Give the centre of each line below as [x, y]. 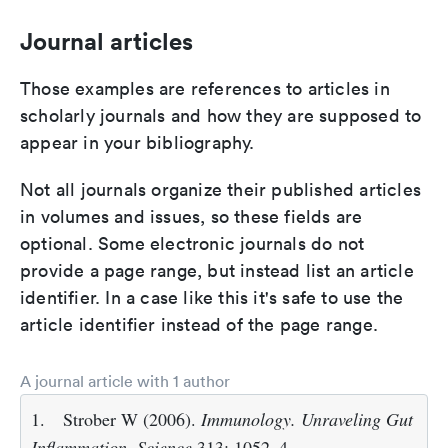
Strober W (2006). [132, 419]
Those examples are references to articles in [205, 89]
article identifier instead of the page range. [199, 325]
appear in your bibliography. [137, 143]
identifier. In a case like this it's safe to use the [212, 298]
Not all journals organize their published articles [221, 190]
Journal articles [106, 41]
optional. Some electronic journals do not [192, 244]
